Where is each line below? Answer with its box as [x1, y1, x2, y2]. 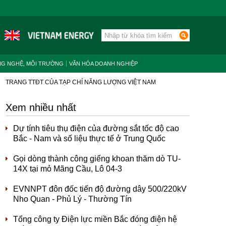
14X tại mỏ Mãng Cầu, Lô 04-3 [13, 164, 122, 173]
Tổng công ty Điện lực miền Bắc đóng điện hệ [13, 215, 177, 223]
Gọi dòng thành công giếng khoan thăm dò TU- [13, 154, 181, 163]
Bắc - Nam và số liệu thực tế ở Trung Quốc [13, 134, 165, 143]
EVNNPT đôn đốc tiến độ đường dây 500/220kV [13, 185, 187, 193]
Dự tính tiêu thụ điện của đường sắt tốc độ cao [13, 124, 179, 133]
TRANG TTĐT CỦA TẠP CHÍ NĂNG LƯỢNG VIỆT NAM [6, 79, 156, 86]
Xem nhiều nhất [6, 102, 76, 113]
